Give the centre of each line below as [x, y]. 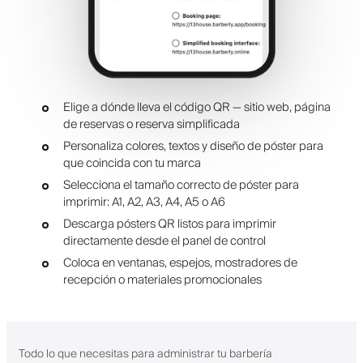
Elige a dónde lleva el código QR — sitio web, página [196, 108]
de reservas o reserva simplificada [151, 125]
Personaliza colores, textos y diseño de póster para [193, 147]
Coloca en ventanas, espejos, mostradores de [180, 263]
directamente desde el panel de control [164, 241]
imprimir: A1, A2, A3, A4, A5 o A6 [144, 203]
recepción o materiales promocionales [162, 280]
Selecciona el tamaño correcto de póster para [181, 186]
